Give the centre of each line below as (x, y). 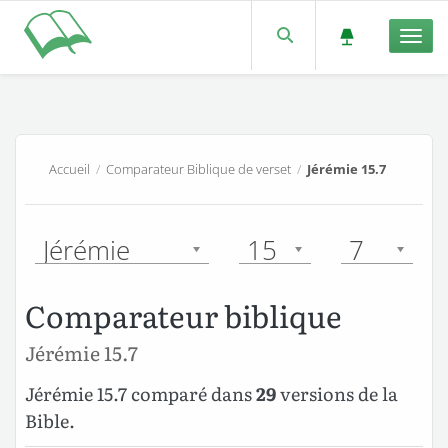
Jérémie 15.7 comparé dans (140, 394)
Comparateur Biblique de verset (198, 168)
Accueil (69, 168)
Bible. (50, 421)
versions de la (337, 394)
